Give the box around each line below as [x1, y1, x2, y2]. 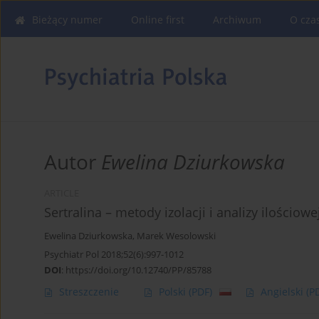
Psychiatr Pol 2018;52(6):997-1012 [44, 248, 184, 261]
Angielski [261, 285, 306, 299]
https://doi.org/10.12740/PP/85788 [66, 263, 211, 277]
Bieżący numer [32, 13, 103, 26]
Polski [159, 285, 189, 299]
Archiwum [213, 13, 261, 26]
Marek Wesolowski [137, 230, 216, 243]
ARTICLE [44, 187, 79, 200]
